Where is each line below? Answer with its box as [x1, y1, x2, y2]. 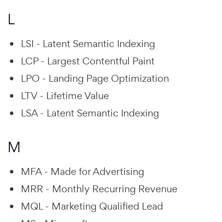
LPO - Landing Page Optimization [21, 71, 169, 85]
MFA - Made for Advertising [21, 165, 144, 178]
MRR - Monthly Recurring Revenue [21, 182, 177, 195]
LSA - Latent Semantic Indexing [21, 106, 159, 119]
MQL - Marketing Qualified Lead [21, 199, 163, 213]
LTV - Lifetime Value [21, 89, 109, 102]
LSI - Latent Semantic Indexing [21, 37, 155, 50]
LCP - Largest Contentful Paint [21, 54, 155, 67]
